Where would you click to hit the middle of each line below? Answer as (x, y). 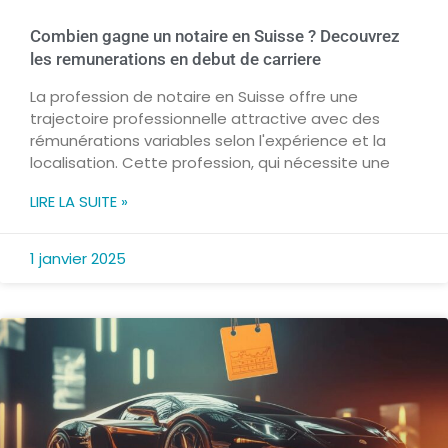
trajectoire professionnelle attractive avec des (205, 119)
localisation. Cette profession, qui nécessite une (210, 163)
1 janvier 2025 (78, 259)
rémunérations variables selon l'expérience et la (208, 141)
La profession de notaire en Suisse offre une (194, 97)
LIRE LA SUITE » (79, 202)
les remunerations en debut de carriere (175, 59)
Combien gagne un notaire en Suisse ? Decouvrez (215, 36)
